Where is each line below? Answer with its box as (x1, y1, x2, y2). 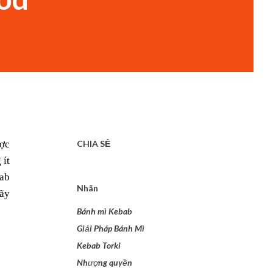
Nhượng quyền (77, 257, 132, 268)
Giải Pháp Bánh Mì (77, 223, 144, 233)
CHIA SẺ (77, 138, 110, 149)
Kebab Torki (77, 240, 121, 250)
